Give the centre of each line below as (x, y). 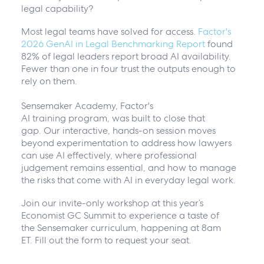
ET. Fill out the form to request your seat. (108, 240)
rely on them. (51, 81)
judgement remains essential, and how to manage (128, 168)
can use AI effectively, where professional (109, 156)
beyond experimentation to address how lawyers (126, 143)
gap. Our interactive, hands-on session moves (118, 131)
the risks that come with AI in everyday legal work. (129, 180)
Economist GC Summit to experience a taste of (120, 216)
